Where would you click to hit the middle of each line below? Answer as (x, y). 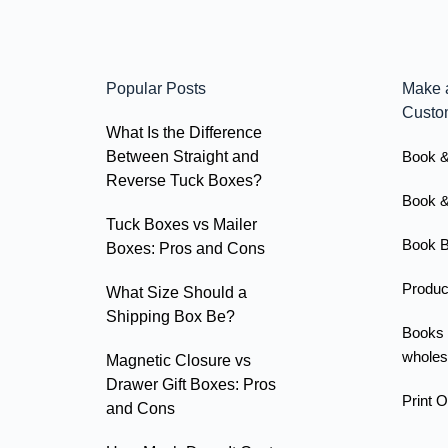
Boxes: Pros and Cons (186, 248)
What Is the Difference (184, 132)
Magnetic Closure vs (179, 360)
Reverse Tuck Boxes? (184, 180)
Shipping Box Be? (171, 316)
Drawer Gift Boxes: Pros (191, 384)
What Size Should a (177, 292)
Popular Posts (156, 88)
